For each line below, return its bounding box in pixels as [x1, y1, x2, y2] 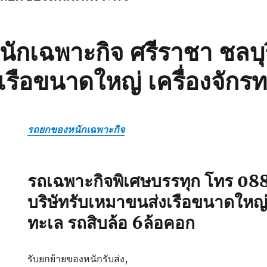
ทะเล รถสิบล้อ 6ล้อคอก [27, 212, 195, 234]
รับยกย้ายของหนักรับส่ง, [27, 252, 128, 265]
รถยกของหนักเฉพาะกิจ [27, 123, 125, 135]
